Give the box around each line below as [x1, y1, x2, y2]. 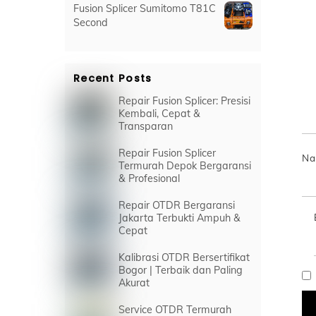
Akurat [119, 276, 150, 289]
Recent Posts [73, 71, 152, 85]
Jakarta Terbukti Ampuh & [119, 211, 241, 224]
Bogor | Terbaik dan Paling [119, 263, 243, 276]
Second [73, 16, 108, 30]
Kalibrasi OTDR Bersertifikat [119, 250, 250, 264]
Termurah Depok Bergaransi [119, 159, 252, 172]
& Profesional [119, 172, 181, 185]
